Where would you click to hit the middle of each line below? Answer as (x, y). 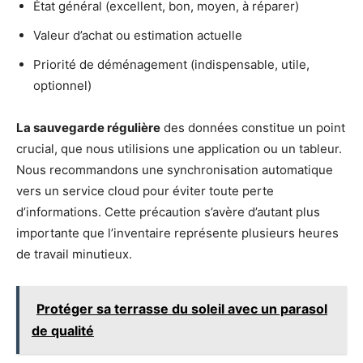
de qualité (63, 331)
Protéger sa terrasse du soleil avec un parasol (182, 309)
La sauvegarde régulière (88, 128)
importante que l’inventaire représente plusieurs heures (177, 233)
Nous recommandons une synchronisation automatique (175, 170)
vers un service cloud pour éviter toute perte (145, 191)
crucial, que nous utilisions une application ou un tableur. (179, 149)
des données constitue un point (253, 128)
